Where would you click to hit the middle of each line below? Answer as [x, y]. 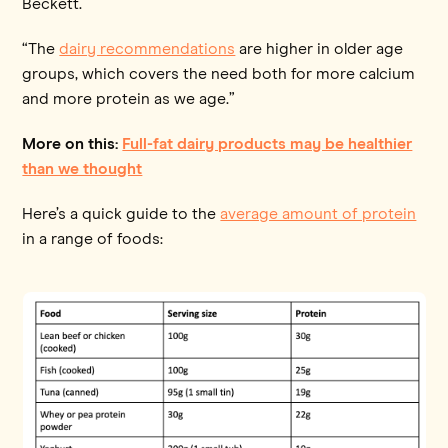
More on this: [72, 143]
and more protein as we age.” [129, 98]
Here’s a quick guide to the [121, 213]
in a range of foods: [93, 238]
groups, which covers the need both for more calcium [219, 73]
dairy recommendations [147, 48]
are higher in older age [319, 48]
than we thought [82, 168]
